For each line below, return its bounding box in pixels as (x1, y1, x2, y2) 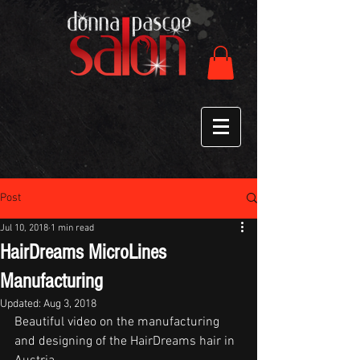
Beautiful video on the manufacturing (14, 313, 223, 330)
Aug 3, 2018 (43, 297, 96, 311)
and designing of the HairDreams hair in (14, 333, 238, 350)
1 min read (51, 222, 94, 234)
